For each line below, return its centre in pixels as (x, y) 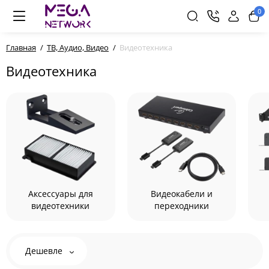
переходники (181, 205)
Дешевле (45, 250)
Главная (21, 47)
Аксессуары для (60, 193)
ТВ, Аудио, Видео (78, 47)
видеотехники (61, 205)
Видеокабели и (181, 193)
